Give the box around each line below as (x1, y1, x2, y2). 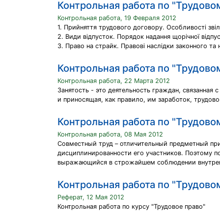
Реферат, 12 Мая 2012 (57, 193, 124, 201)
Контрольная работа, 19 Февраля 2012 (57, 14, 176, 22)
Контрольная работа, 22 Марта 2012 (57, 77, 170, 84)
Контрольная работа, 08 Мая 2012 (57, 131, 163, 138)
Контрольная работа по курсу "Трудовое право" (57, 203, 205, 210)
